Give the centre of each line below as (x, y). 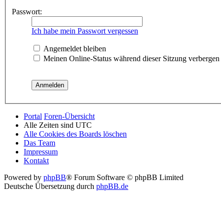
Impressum (41, 152)
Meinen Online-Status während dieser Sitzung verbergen (130, 59)
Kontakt (36, 161)
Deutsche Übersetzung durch (50, 186)
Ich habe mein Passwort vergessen (85, 31)
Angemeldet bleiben (74, 49)
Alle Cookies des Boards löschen (75, 134)
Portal (33, 116)
